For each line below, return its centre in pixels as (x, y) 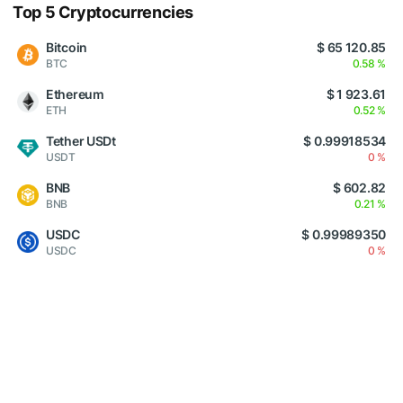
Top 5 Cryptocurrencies (103, 13)
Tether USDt (81, 141)
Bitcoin (67, 48)
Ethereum (75, 94)
